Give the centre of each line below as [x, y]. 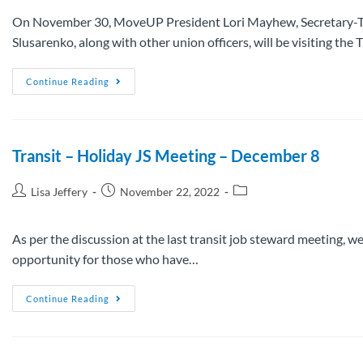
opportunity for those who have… [105, 258]
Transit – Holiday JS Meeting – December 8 [166, 155]
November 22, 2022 [170, 191]
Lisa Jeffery [59, 191]
